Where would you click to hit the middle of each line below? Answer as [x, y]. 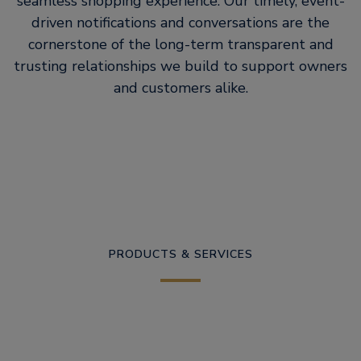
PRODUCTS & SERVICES [180, 254]
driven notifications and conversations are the [180, 23]
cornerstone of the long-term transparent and [180, 44]
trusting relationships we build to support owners [180, 66]
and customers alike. [180, 88]
